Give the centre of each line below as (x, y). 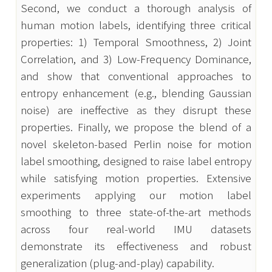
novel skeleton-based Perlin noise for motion (136, 143)
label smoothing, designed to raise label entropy (136, 160)
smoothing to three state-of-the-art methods (136, 211)
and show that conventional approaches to (136, 75)
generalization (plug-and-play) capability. (117, 262)
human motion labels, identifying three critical (136, 24)
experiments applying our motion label (136, 194)
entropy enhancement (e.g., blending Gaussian (136, 92)
